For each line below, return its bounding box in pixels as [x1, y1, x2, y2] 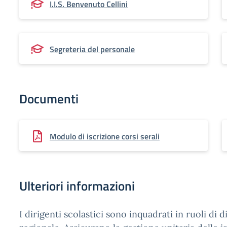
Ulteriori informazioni [19, 176, 135, 196]
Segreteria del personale [50, 43, 135, 55]
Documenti [19, 89, 79, 108]
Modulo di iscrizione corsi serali [50, 130, 160, 142]
